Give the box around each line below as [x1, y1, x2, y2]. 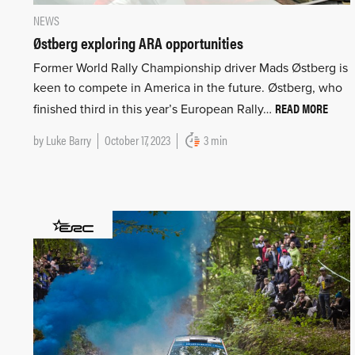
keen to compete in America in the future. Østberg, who [33, 80, 342, 97]
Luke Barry [46, 131, 91, 150]
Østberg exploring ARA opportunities [33, 31, 243, 55]
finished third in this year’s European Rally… [33, 101, 275, 118]
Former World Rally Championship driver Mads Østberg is [33, 60, 348, 77]
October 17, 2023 [105, 131, 170, 150]
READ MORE [275, 99, 328, 118]
